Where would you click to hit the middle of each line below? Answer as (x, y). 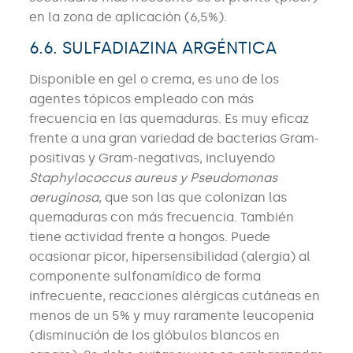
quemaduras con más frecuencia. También (161, 217)
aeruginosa (63, 198)
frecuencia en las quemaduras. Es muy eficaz (169, 119)
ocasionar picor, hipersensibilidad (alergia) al (169, 257)
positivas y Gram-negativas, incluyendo (152, 158)
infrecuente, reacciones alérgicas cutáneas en (174, 296)
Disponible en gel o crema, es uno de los (154, 80)
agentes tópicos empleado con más (141, 99)
